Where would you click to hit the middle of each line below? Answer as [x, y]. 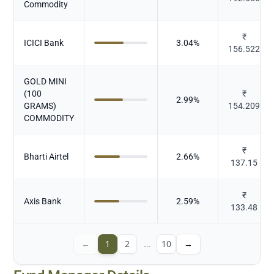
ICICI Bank [44, 43]
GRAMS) [40, 106]
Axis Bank [43, 201]
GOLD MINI [46, 81]
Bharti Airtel [46, 156]
